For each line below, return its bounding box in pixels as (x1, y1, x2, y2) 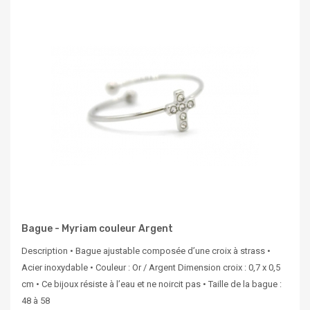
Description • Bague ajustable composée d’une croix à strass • (21, 246, 271, 257)
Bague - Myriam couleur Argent (21, 223, 173, 235)
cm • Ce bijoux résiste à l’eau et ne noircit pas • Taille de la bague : (21, 279, 282, 290)
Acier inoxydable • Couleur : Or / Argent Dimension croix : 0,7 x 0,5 (21, 262, 280, 273)
